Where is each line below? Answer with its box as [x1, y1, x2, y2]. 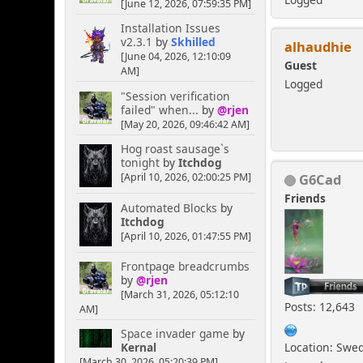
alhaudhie [284, 36, 352, 56]
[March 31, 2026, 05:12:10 [120, 288, 239, 302]
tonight [120, 155, 160, 171]
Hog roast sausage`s [120, 141, 229, 157]
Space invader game [120, 326, 229, 342]
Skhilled [170, 34, 216, 50]
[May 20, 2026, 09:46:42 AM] [120, 117, 250, 131]
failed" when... [120, 101, 199, 117]
